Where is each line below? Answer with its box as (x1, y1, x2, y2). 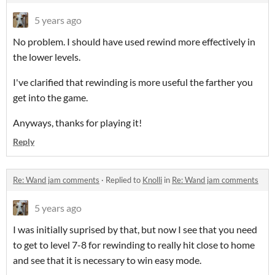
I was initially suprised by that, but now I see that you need (13, 223, 257, 236)
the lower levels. (13, 51, 80, 63)
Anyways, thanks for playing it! (13, 117, 142, 129)
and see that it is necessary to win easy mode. (13, 254, 201, 266)
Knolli (142, 175, 162, 185)
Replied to (106, 175, 142, 185)
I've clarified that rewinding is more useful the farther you (13, 76, 253, 88)
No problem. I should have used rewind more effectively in (13, 36, 255, 48)
